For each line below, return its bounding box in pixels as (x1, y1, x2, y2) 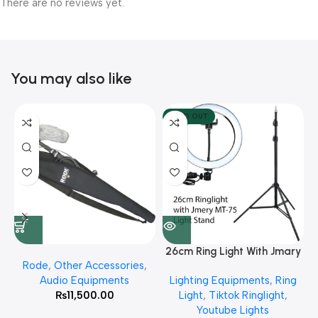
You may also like (11, 68, 131, 88)
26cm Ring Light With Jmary (165, 245, 301, 258)
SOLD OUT (169, 111, 208, 121)
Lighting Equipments (169, 274, 270, 287)
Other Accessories (53, 259, 144, 273)
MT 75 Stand (199, 260, 266, 273)
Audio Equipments (40, 274, 130, 287)
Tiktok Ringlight (208, 289, 285, 302)
